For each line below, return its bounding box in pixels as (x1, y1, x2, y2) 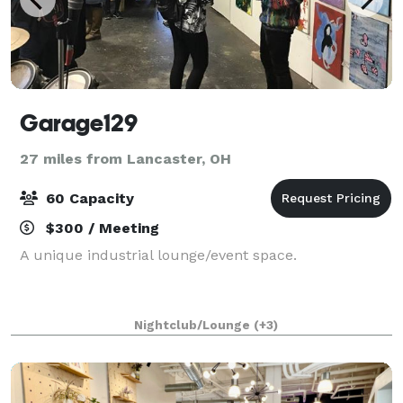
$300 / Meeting (41, 219, 159, 237)
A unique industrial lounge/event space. (20, 246, 297, 264)
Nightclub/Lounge (134, 318, 254, 332)
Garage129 (20, 109, 138, 137)
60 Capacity (41, 189, 134, 207)
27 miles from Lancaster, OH (20, 149, 231, 167)
